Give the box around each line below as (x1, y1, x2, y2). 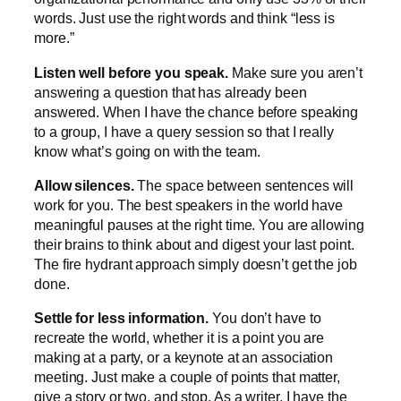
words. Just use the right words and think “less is (34, 10, 335, 27)
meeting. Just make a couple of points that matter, (34, 369, 340, 386)
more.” (34, 30, 74, 47)
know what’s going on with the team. (34, 142, 260, 159)
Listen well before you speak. (34, 64, 229, 81)
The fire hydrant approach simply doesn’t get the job (34, 255, 357, 272)
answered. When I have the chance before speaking (34, 103, 359, 120)
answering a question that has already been (34, 83, 307, 100)
